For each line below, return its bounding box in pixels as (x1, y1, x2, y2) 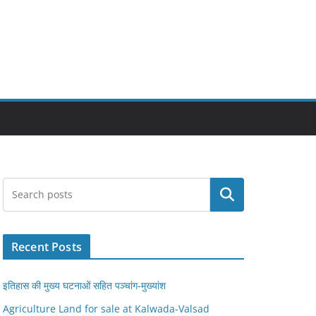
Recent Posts (11, 239, 82, 255)
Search (209, 187, 245, 202)
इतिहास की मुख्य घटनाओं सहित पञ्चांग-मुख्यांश (3, 279, 166, 292)
